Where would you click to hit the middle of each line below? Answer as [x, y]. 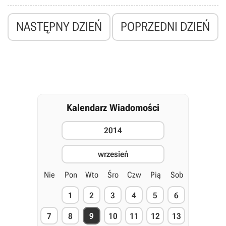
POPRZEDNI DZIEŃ [165, 27]
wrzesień [113, 154]
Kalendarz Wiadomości [113, 108]
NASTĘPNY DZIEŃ [59, 27]
